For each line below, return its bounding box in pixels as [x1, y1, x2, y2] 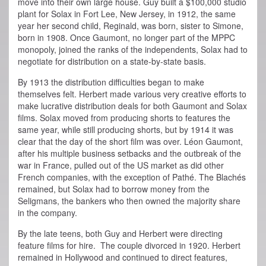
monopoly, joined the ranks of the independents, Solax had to [18, 43, 248, 56]
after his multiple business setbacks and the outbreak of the [18, 147, 241, 160]
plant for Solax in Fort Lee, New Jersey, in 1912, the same [18, 8, 236, 20]
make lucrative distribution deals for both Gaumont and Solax [18, 100, 247, 112]
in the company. [18, 207, 77, 219]
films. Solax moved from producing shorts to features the [18, 112, 230, 124]
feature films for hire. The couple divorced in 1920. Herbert [18, 239, 240, 252]
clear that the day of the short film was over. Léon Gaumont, [18, 135, 243, 148]
